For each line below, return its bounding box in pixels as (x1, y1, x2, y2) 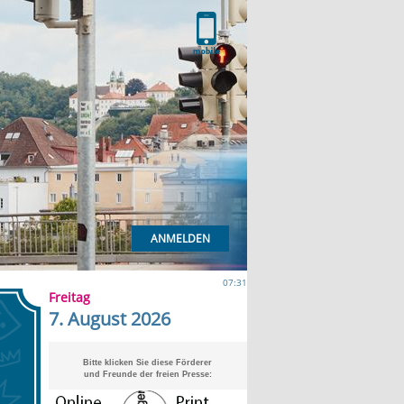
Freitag (48, 289, 90, 306)
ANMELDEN (150, 231, 210, 246)
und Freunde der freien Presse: (83, 370, 212, 379)
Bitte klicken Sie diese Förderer (83, 358, 212, 367)
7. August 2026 (48, 307, 170, 331)
